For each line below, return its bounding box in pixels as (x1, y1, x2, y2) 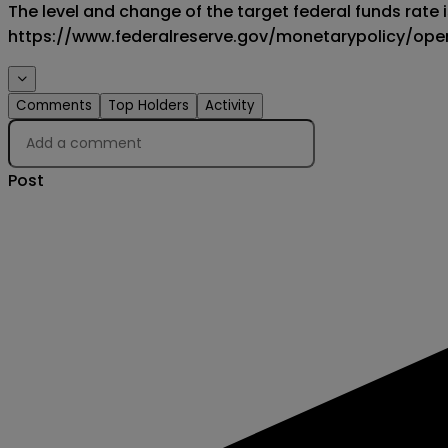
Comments (16, 96, 92, 116)
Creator (22, 121, 86, 144)
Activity (205, 96, 255, 116)
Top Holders (108, 96, 189, 116)
